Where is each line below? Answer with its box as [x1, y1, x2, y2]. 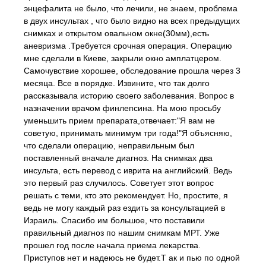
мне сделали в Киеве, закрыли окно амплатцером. [24, 53, 221, 63]
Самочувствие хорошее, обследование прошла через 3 [24, 66, 240, 75]
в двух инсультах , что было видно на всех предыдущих [24, 16, 240, 26]
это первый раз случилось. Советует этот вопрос [24, 178, 214, 188]
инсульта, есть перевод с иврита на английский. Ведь [24, 166, 232, 175]
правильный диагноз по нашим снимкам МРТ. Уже [24, 228, 220, 237]
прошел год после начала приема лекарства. [24, 240, 201, 250]
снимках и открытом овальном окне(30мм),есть [24, 28, 209, 38]
